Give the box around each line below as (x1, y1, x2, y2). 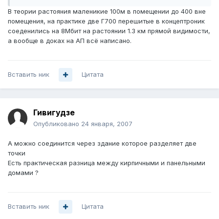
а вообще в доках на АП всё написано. (8, 37, 131, 45)
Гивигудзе (33, 108, 75, 118)
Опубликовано (33, 120, 81, 128)
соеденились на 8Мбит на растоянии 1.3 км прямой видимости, (8, 27, 210, 35)
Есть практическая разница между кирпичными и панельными (8, 159, 205, 167)
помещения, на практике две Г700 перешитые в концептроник (8, 17, 205, 25)
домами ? (8, 169, 39, 177)
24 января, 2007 (81, 120, 132, 128)
